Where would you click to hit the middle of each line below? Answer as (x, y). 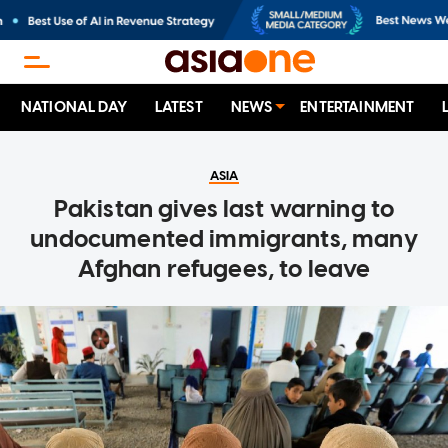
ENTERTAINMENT (357, 107)
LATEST (178, 107)
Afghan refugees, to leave (224, 269)
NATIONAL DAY (74, 107)
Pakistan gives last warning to (224, 209)
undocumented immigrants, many (224, 239)
